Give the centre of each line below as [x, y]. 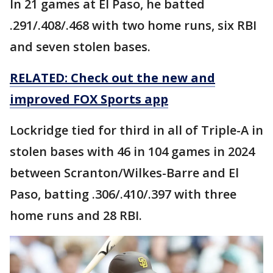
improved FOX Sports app [89, 99]
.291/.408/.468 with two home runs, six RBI [133, 26]
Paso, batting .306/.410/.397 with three [123, 194]
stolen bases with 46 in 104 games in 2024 [132, 152]
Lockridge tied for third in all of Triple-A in [136, 130]
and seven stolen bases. [82, 47]
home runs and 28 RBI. [76, 216]
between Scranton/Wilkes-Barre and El [124, 173]
